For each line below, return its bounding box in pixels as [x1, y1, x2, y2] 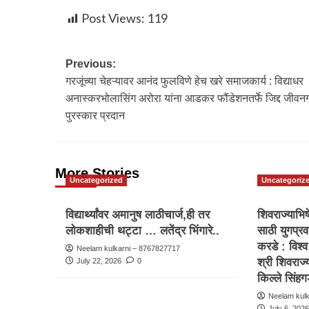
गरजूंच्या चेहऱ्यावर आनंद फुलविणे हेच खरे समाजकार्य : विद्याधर [65, 75, 303, 88]
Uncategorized [69, 176, 123, 185]
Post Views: [81, 10, 145, 26]
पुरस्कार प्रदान [65, 110, 125, 122]
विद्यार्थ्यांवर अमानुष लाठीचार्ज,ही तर [65, 208, 210, 222]
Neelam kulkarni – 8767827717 [76, 244, 180, 253]
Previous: [65, 58, 116, 70]
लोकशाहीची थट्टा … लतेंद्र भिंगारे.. [65, 224, 219, 238]
